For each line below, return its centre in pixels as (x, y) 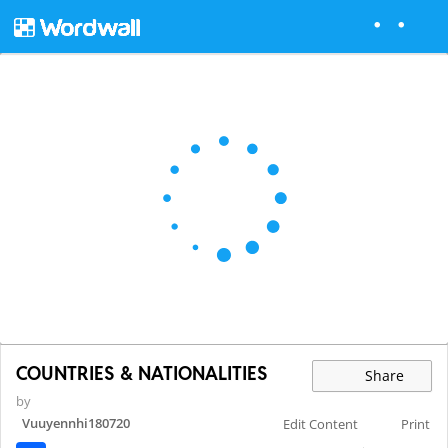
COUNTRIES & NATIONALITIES (142, 374)
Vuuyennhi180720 (76, 423)
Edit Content (321, 424)
